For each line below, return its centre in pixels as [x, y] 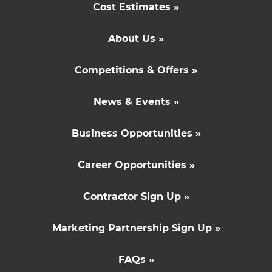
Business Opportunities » [136, 133]
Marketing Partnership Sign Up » [136, 228]
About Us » [136, 38]
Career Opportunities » [136, 165]
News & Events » [136, 101]
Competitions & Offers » [136, 70]
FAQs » [136, 259]
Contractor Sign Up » [136, 196]
